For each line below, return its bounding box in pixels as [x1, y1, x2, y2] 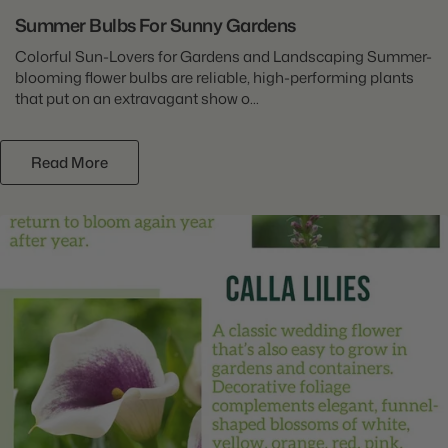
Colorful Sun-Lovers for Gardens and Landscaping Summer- [15, 46, 432, 68]
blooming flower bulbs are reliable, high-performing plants [15, 67, 414, 89]
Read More [31, 152, 108, 174]
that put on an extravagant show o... [15, 88, 259, 110]
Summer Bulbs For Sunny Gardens [15, 12, 296, 39]
